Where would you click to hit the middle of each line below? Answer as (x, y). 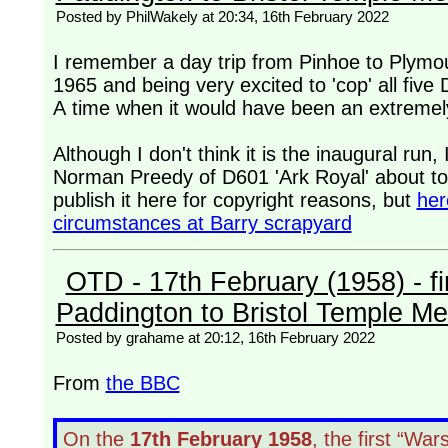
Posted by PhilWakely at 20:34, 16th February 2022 (222, 17)
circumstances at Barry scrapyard (202, 223)
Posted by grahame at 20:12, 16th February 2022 (215, 338)
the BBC (142, 383)
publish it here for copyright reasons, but (234, 200)
